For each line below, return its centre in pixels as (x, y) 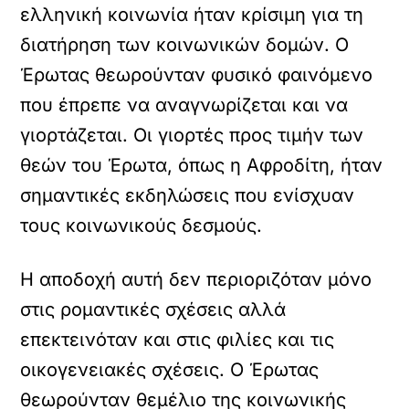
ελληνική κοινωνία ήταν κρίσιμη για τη (192, 15)
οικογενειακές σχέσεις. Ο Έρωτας (170, 370)
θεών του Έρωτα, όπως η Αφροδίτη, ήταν (202, 165)
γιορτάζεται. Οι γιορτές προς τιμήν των (192, 135)
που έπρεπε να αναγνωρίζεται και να (184, 105)
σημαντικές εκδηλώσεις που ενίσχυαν (188, 195)
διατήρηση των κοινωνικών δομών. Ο (185, 45)
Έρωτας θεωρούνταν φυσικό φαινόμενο (197, 75)
